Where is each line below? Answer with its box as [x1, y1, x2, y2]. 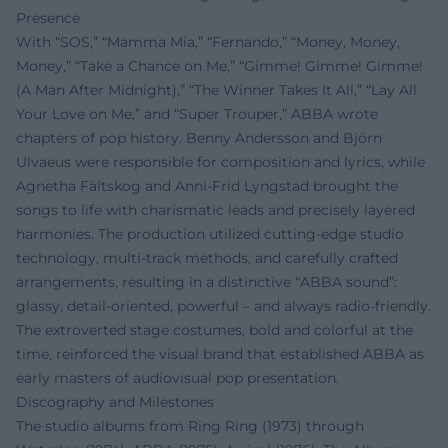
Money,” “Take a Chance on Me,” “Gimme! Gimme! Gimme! [16, 56, 423, 75]
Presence [16, 8, 80, 27]
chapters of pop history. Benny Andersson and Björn [16, 128, 382, 147]
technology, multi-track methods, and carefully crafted [16, 248, 398, 267]
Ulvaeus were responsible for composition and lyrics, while [16, 152, 425, 171]
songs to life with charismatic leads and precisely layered [16, 200, 415, 219]
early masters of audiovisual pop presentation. [16, 368, 339, 387]
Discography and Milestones [16, 392, 214, 411]
